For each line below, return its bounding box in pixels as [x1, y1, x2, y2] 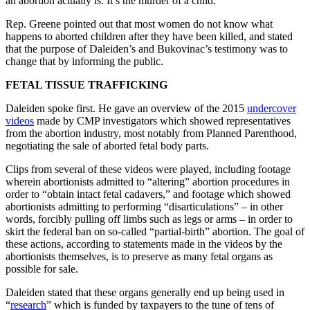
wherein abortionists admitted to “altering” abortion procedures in [6, 175, 290, 188]
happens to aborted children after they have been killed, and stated [6, 30, 293, 42]
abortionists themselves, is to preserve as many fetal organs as [6, 250, 273, 262]
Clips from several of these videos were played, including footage [6, 163, 291, 175]
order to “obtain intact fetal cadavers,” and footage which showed [6, 188, 291, 200]
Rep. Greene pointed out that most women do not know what [6, 17, 273, 30]
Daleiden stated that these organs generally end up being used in [6, 286, 284, 298]
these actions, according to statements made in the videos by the [6, 237, 282, 250]
